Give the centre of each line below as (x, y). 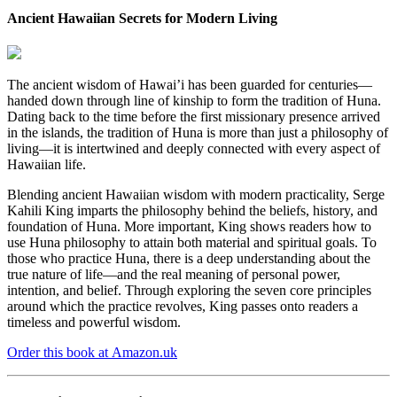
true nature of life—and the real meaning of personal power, (174, 275)
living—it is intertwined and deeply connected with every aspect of (194, 149)
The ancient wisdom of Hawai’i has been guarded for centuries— (190, 85)
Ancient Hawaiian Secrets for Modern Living (142, 18)
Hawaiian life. (47, 165)
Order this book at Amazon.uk (92, 353)
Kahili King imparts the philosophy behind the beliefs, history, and (192, 211)
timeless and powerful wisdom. (94, 323)
